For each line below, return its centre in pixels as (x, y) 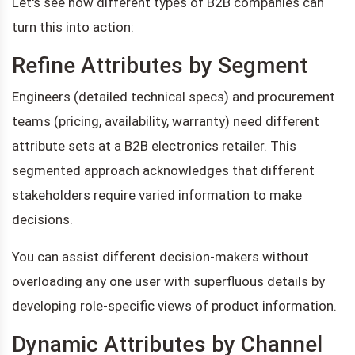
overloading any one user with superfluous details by (168, 281)
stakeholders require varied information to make (157, 195)
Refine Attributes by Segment (160, 65)
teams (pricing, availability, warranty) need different (166, 121)
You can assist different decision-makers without (160, 256)
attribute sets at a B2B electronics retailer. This (154, 145)
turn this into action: (73, 27)
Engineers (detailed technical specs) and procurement (174, 96)
